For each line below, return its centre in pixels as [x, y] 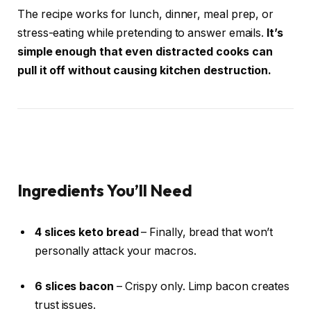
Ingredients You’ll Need [105, 191]
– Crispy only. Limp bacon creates [202, 287]
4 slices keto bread [87, 232]
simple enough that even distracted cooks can [145, 51]
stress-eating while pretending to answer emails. [142, 33]
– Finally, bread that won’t [206, 232]
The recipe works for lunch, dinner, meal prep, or [146, 14]
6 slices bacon [74, 287]
